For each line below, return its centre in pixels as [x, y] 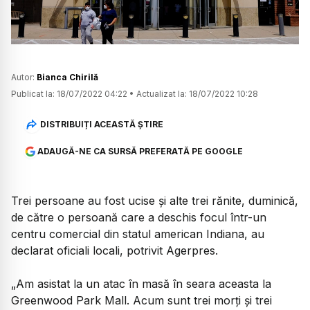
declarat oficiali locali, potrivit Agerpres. [115, 251]
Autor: [24, 77]
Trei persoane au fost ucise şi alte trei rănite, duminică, [155, 201]
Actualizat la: [162, 94]
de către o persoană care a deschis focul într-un [139, 218]
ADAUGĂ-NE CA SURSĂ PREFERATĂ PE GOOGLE [140, 152]
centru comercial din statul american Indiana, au [138, 234]
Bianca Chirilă [67, 77]
